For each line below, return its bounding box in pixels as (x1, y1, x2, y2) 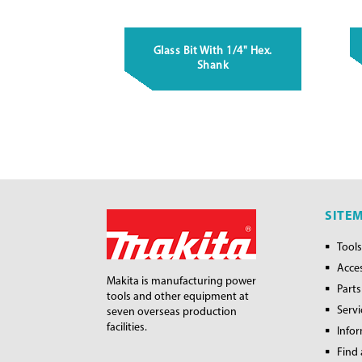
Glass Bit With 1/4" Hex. (153, 45, 272, 58)
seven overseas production (107, 306, 237, 319)
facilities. (107, 322, 147, 335)
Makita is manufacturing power (107, 276, 256, 288)
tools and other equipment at (107, 291, 249, 304)
